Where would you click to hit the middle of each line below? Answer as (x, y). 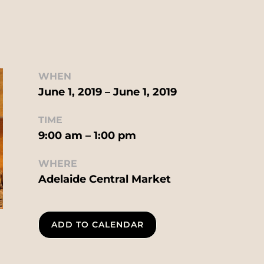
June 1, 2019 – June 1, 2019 (107, 92)
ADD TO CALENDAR (97, 225)
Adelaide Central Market (104, 179)
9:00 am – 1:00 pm (87, 135)
